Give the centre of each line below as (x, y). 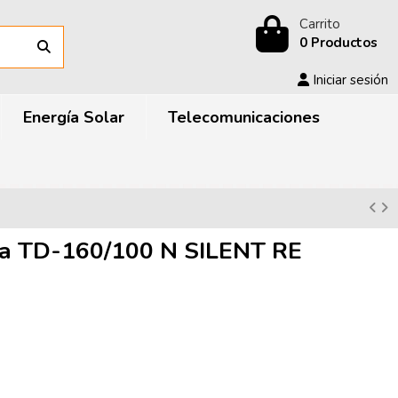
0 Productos (338, 43)
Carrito (319, 24)
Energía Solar (74, 117)
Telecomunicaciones (244, 117)
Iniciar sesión (350, 80)
